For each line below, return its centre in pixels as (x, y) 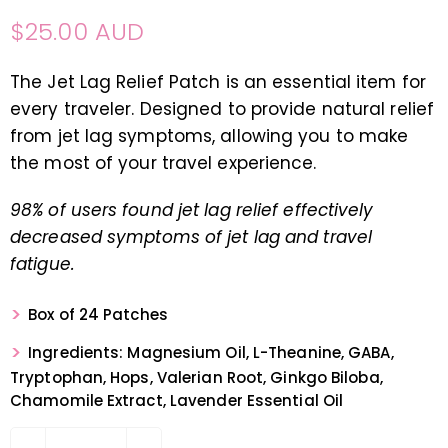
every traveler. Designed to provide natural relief (222, 108)
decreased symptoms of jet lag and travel (191, 236)
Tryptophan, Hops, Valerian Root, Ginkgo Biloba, (196, 377)
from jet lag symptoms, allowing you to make (209, 135)
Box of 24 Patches (98, 314)
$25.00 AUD (77, 31)
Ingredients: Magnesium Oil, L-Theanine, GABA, (211, 352)
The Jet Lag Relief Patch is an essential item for (218, 81)
